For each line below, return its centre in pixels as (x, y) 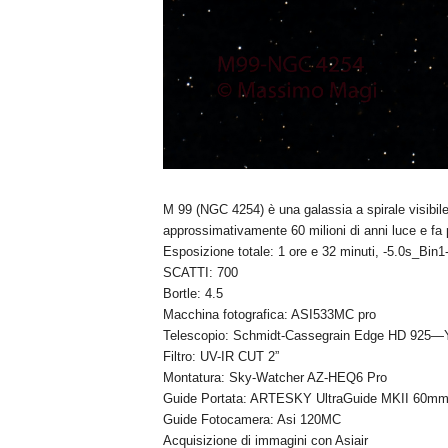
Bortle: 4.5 (192, 294)
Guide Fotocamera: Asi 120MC (251, 420)
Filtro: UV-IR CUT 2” (220, 357)
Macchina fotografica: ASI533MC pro (269, 315)
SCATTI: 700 (200, 273)
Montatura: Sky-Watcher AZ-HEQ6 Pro (274, 378)
